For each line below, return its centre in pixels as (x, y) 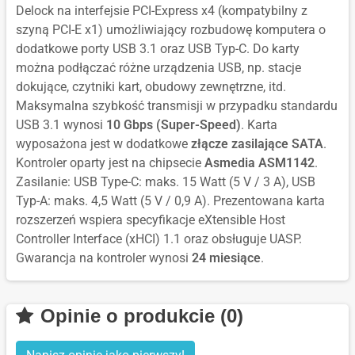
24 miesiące (226, 258)
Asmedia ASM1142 (260, 163)
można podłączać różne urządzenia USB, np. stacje (158, 68)
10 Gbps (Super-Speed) (174, 125)
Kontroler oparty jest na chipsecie (110, 163)
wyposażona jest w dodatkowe (103, 144)
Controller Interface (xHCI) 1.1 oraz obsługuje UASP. (159, 239)
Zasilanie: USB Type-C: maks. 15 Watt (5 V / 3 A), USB (166, 182)
